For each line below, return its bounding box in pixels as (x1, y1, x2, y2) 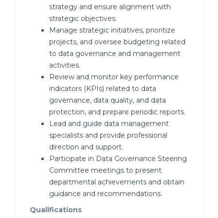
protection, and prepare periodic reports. (49, 108, 185, 116)
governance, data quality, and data (49, 96, 166, 105)
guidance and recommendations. (49, 189, 162, 198)
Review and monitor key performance (49, 73, 179, 81)
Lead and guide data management (49, 119, 169, 128)
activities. (49, 61, 80, 70)
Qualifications (30, 205, 82, 214)
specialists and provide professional (49, 131, 167, 140)
